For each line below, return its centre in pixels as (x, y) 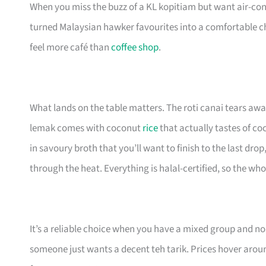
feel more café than (70, 48)
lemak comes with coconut (86, 129)
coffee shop (135, 48)
